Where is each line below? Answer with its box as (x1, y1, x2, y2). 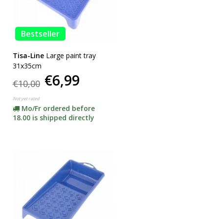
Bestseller (21, 28, 60, 39)
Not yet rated (12, 95, 40, 102)
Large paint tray (45, 50, 96, 60)
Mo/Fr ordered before (21, 103, 95, 113)
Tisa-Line (12, 50, 44, 60)
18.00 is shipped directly (12, 112, 94, 122)
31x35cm (12, 61, 42, 70)
